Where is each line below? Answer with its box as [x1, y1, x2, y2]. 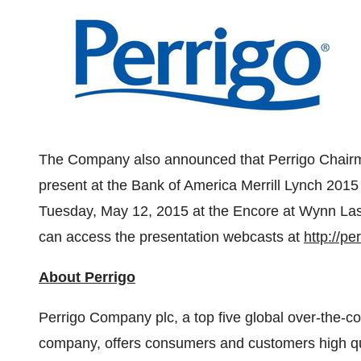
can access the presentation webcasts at [39, 229, 304, 245]
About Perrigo [39, 269, 135, 285]
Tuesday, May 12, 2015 [39, 203, 189, 219]
